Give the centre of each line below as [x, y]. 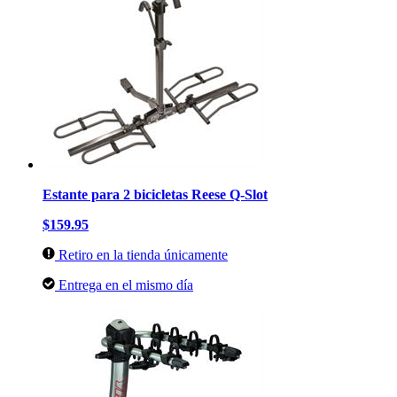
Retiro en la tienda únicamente [141, 254]
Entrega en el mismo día [124, 284]
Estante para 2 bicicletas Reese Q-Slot [155, 194]
